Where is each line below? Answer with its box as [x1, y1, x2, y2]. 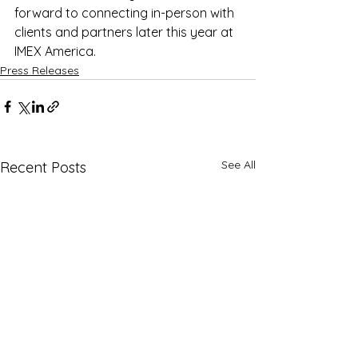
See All [221, 157, 256, 173]
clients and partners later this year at [14, 24, 237, 41]
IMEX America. [14, 43, 96, 60]
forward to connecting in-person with [14, 5, 237, 22]
